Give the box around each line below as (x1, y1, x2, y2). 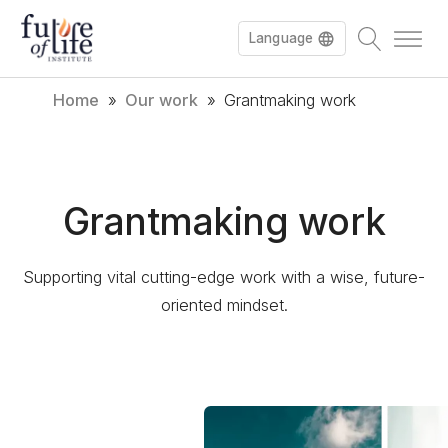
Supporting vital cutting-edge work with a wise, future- (23, 267, 425, 288)
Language (249, 30, 313, 46)
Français (226, 119, 279, 136)
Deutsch (226, 160, 278, 177)
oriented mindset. (160, 295, 288, 316)
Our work (125, 90, 199, 110)
